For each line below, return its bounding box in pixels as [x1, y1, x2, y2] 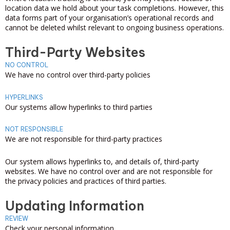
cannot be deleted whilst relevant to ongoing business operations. [5, 22, 224, 32]
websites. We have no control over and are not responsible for [5, 166, 213, 176]
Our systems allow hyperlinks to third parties [5, 102, 152, 112]
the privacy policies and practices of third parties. [5, 176, 166, 186]
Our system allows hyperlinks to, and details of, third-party [5, 156, 199, 166]
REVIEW [5, 215, 28, 222]
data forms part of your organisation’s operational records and [5, 12, 214, 23]
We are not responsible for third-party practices [5, 134, 162, 144]
